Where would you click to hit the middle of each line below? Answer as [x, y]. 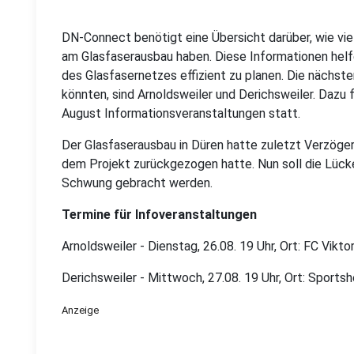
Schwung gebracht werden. [137, 183]
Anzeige [80, 310]
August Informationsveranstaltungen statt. [181, 113]
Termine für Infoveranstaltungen [159, 215]
